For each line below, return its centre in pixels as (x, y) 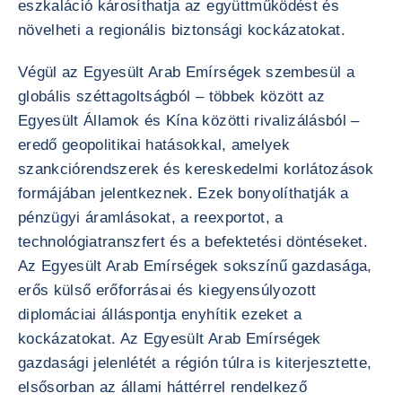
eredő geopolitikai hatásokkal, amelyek (154, 145)
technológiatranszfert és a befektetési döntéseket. (193, 242)
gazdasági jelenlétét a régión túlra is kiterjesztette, (195, 363)
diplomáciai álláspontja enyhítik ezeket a (160, 315)
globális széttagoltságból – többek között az (171, 96)
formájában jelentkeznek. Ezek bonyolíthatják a (184, 193)
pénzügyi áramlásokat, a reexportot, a (151, 218)
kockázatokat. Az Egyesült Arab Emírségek (170, 339)
